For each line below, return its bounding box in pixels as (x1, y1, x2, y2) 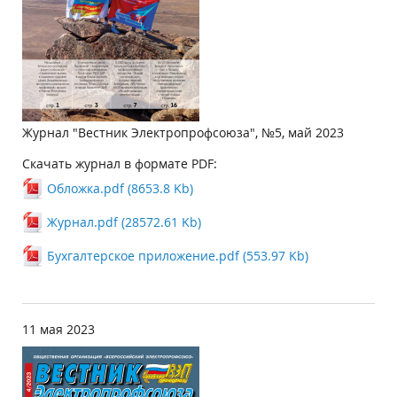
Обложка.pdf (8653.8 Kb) (47, 180, 193, 197)
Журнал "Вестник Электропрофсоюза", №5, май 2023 (22, 124, 344, 141)
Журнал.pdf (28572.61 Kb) (47, 214, 201, 230)
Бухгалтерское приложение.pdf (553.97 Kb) (47, 247, 308, 264)
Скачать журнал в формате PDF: (22, 155, 217, 172)
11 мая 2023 (22, 321, 95, 338)
